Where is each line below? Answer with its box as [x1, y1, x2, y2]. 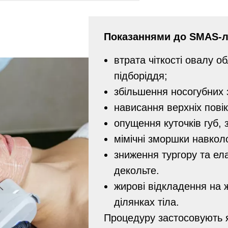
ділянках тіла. [114, 196, 179, 208]
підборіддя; [114, 70, 167, 81]
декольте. [114, 165, 159, 176]
